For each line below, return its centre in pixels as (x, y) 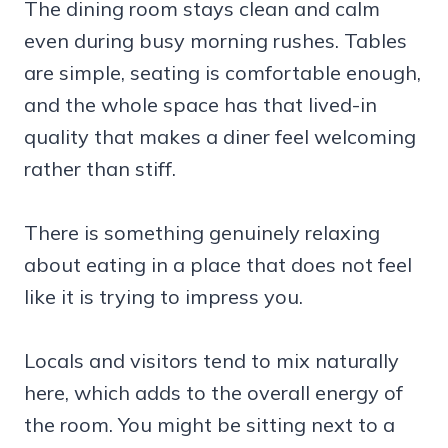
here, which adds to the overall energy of (213, 393)
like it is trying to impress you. (163, 297)
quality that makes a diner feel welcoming (220, 137)
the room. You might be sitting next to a (209, 425)
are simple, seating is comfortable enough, (222, 73)
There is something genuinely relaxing (202, 233)
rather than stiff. (100, 169)
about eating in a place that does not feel (218, 265)
